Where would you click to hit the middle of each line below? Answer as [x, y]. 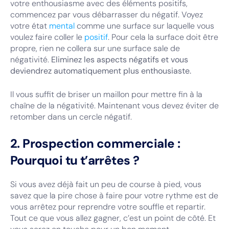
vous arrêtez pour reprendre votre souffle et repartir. [108, 207]
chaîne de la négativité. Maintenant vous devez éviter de [114, 106]
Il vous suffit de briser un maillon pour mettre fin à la [106, 94]
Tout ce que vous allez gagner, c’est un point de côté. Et [113, 218]
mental [62, 26]
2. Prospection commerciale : [95, 143]
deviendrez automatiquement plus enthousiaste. [101, 71]
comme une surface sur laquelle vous [144, 26]
